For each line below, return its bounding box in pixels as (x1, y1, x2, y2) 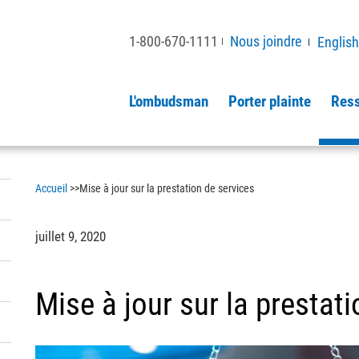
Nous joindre (230, 33, 301, 50)
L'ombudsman (129, 92, 208, 111)
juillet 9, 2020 (34, 228, 106, 244)
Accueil (34, 182, 67, 195)
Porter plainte (228, 92, 311, 111)
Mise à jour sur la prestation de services (79, 182, 254, 195)
